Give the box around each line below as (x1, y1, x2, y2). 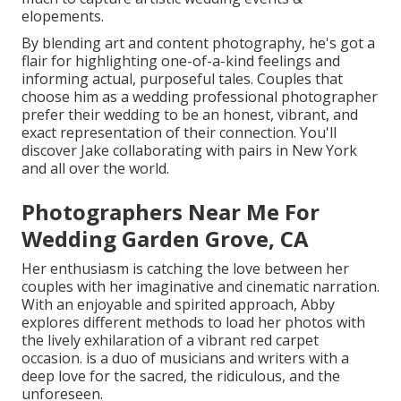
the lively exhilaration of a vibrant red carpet (21, 330, 319, 351)
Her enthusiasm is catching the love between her (21, 259, 349, 279)
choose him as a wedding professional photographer (21, 87, 378, 107)
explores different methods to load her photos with (21, 312, 365, 333)
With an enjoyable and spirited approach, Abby (21, 294, 335, 315)
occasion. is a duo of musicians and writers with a (21, 348, 349, 369)
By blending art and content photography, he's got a (21, 33, 375, 54)
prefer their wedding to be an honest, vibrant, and (21, 105, 358, 125)
